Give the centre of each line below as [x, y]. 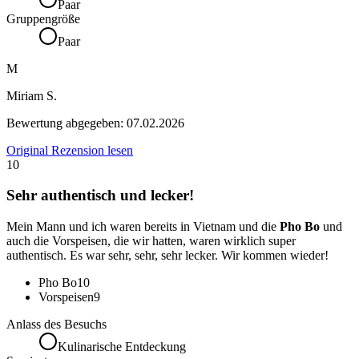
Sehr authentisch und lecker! [100, 196]
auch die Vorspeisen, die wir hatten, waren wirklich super [151, 241]
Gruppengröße [43, 18]
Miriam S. [32, 95]
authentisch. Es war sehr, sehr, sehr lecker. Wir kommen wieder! [167, 256]
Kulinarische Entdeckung [122, 347]
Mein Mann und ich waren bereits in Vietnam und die [143, 227]
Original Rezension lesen [70, 150]
